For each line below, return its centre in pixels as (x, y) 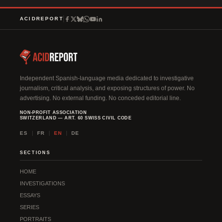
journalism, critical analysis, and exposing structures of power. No (107, 88)
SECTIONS (35, 153)
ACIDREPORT (42, 19)
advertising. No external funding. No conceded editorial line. (100, 98)
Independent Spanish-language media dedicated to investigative (107, 79)
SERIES (29, 207)
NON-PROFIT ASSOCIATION (54, 113)
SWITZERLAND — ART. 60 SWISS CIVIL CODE (76, 118)
